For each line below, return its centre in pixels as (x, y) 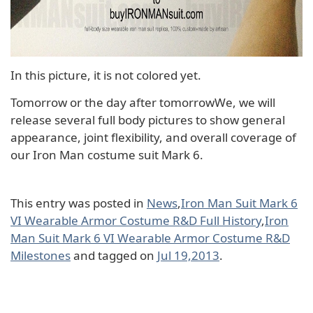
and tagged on (114, 255)
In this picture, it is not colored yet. (106, 75)
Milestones (41, 255)
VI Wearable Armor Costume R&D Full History (136, 220)
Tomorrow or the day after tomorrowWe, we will (143, 102)
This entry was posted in (79, 203)
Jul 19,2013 (188, 255)
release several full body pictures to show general (148, 120)
